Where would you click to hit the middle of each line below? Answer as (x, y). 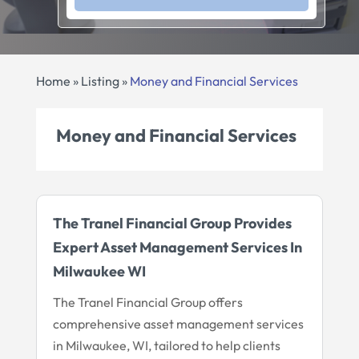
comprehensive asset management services (178, 323)
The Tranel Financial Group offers (147, 302)
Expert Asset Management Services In (177, 247)
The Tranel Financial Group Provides (172, 223)
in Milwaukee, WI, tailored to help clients (166, 345)
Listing (100, 81)
